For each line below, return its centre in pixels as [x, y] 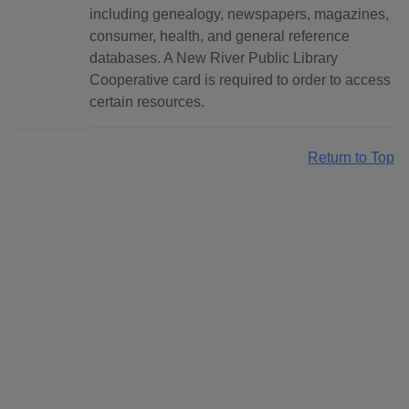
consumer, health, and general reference [220, 37]
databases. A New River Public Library [214, 58]
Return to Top [351, 158]
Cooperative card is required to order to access [240, 80]
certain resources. [147, 102]
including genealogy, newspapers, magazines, [239, 15]
